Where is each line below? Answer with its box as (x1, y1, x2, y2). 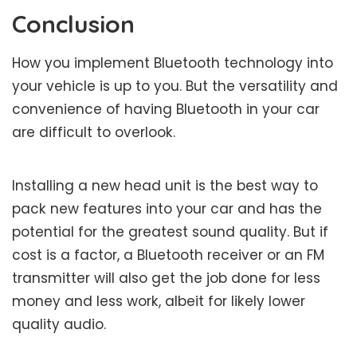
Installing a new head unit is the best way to (12, 175, 318, 195)
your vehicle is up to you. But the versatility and (12, 76, 338, 96)
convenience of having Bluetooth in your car (12, 99, 320, 119)
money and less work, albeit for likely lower (12, 291, 305, 311)
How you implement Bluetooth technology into (12, 53, 333, 73)
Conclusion (12, 9, 135, 40)
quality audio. (12, 314, 106, 334)
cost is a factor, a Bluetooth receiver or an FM (12, 245, 324, 265)
